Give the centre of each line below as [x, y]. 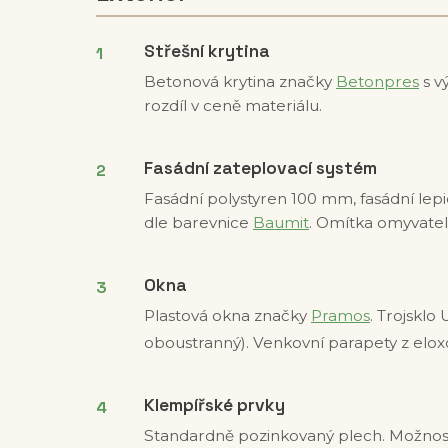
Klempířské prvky [214, 405]
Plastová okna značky [227, 315]
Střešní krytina [207, 51]
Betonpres [377, 81]
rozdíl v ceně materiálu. [233, 105]
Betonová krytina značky [240, 81]
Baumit [281, 222]
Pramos [340, 315]
